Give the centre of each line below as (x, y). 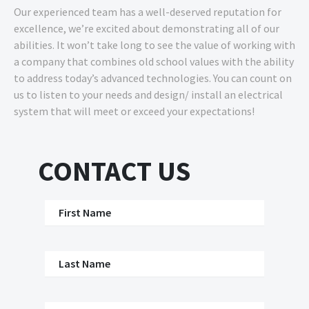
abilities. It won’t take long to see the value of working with (154, 44)
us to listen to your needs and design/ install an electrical (148, 94)
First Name (85, 212)
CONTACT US (114, 171)
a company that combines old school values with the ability (154, 61)
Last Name (84, 263)
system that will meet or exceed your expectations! (134, 111)
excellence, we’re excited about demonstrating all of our (147, 28)
